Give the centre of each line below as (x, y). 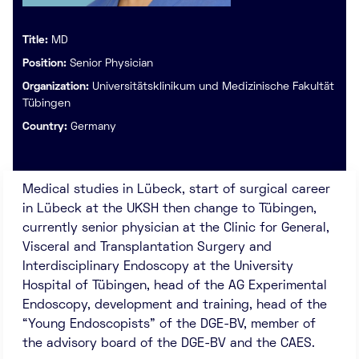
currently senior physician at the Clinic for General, (176, 228)
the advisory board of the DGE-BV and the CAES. (169, 344)
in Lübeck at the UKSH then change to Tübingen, (169, 209)
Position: (46, 64)
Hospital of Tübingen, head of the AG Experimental (175, 286)
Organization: (57, 87)
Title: (37, 40)
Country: (46, 127)
